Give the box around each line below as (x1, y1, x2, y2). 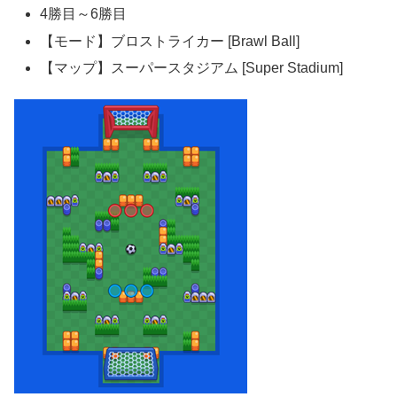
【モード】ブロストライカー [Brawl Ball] (40, 33, 300, 49)
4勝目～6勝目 (40, 6, 128, 22)
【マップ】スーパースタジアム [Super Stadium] (40, 59, 344, 75)
